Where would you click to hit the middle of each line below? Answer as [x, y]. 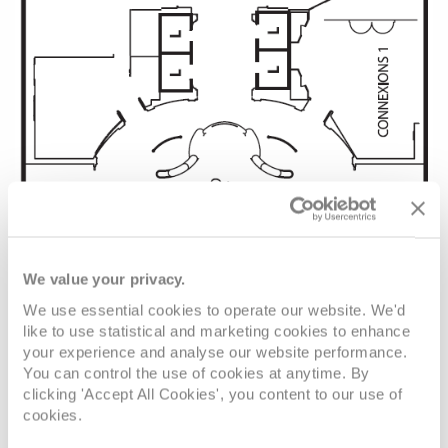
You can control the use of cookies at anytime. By [196, 372]
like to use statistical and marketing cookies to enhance [216, 330]
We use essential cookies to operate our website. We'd [214, 309]
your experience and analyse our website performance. [215, 351]
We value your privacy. [104, 279]
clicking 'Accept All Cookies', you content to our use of [212, 393]
